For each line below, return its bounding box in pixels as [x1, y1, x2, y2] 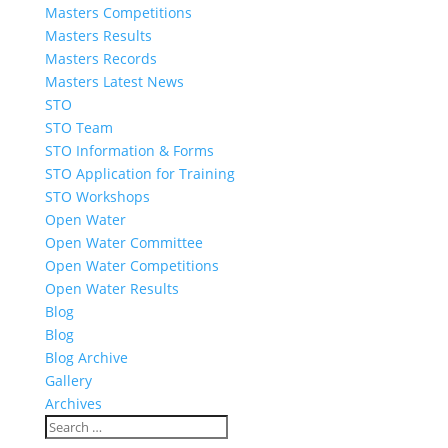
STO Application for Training [44, 164, 235, 183]
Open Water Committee [44, 233, 203, 252]
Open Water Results [44, 279, 179, 298]
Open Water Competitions [44, 256, 219, 275]
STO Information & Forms [44, 141, 214, 160]
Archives [44, 394, 102, 413]
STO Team [44, 118, 113, 137]
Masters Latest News [44, 72, 184, 91]
